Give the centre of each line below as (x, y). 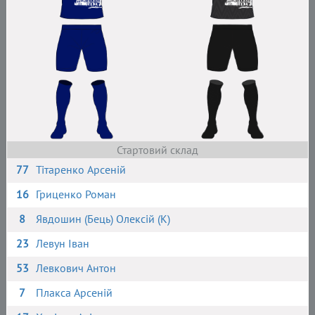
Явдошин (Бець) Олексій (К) (103, 219)
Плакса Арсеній (75, 292)
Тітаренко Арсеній (81, 169)
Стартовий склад (157, 150)
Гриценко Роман (76, 194)
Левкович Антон (76, 268)
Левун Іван (63, 243)
